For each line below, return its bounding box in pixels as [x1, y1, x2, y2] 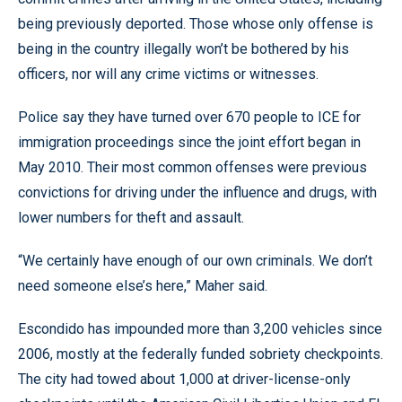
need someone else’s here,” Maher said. [18, 276, 267, 294]
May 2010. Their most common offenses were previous [18, 158, 367, 176]
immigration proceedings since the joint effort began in [18, 133, 361, 151]
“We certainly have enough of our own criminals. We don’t [18, 251, 372, 269]
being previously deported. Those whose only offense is [18, 14, 373, 32]
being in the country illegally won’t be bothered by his [18, 39, 349, 57]
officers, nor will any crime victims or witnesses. [18, 65, 319, 83]
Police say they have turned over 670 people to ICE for [18, 108, 361, 126]
